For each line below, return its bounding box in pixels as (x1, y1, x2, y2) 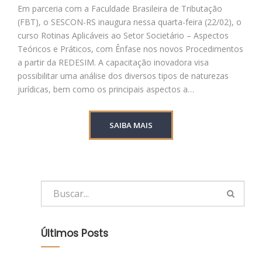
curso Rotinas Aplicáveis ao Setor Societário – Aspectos (18, 30, 229, 42)
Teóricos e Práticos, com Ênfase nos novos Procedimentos (18, 43, 243, 55)
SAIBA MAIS (109, 120, 153, 131)
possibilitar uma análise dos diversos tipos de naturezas (18, 70, 229, 82)
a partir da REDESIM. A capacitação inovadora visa (18, 57, 209, 68)
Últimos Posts (41, 226, 108, 241)
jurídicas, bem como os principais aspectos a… (18, 84, 194, 95)
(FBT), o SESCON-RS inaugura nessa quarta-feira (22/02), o (18, 16, 242, 28)
